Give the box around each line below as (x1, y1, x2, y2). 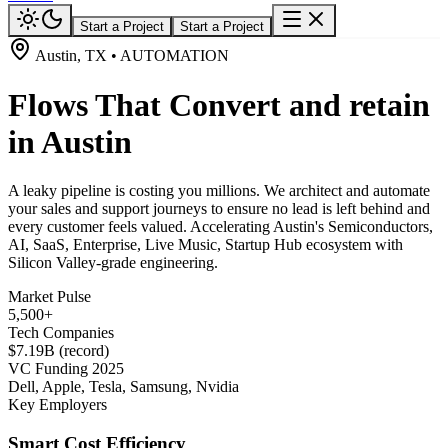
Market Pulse (8, 288, 91, 305)
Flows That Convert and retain (8, 86, 430, 123)
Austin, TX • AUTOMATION (32, 47, 229, 65)
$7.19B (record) (8, 342, 109, 359)
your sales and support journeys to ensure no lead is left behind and (8, 200, 430, 217)
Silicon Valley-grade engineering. (8, 254, 218, 271)
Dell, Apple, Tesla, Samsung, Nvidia (8, 378, 239, 395)
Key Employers (8, 396, 107, 413)
